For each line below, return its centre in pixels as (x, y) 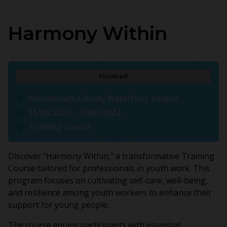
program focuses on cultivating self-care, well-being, (108, 181)
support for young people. (59, 205)
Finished (113, 76)
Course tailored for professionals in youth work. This (109, 168)
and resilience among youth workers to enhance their (110, 193)
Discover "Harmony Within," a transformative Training (111, 156)
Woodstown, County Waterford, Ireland (103, 99)
